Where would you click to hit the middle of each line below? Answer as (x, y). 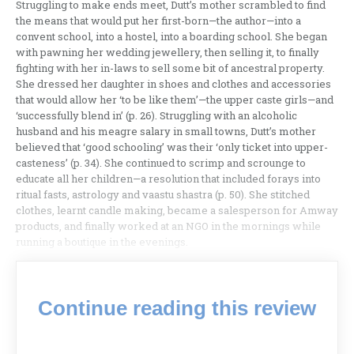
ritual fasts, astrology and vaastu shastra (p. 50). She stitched (163, 195)
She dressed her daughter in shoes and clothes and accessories (173, 84)
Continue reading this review (177, 309)
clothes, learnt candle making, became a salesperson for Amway (177, 211)
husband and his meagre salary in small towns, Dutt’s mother (166, 132)
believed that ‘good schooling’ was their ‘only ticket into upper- (172, 147)
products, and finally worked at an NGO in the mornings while (168, 226)
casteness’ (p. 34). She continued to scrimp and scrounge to (161, 163)
